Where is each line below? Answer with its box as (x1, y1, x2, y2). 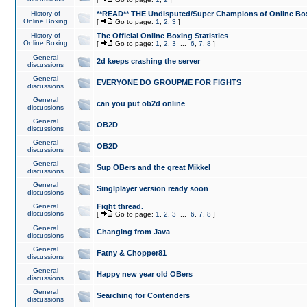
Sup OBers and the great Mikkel (97, 163, 210, 171)
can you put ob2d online (97, 99, 185, 108)
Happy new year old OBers (97, 270, 193, 278)
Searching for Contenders (97, 291, 190, 299)
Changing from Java (97, 228, 170, 236)
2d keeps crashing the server (97, 57, 200, 65)
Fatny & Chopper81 (97, 249, 167, 257)
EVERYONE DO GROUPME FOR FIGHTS (97, 78, 241, 86)
